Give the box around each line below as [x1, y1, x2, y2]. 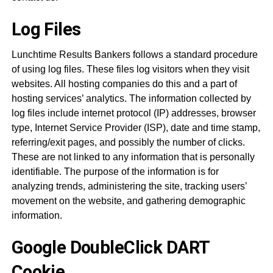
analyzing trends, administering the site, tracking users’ [11, 181, 247, 191]
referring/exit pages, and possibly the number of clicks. [11, 137, 245, 147]
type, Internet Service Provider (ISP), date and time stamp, [11, 122, 260, 133]
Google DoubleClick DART [11, 237, 210, 258]
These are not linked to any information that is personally [11, 152, 255, 162]
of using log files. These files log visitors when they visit [11, 64, 249, 74]
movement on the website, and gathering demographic [11, 196, 246, 206]
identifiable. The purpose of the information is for [11, 166, 219, 177]
